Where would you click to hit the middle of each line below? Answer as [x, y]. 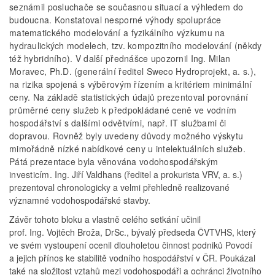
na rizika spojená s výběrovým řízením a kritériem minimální [131, 84]
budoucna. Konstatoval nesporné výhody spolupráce [115, 20]
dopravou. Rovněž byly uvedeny [76, 136]
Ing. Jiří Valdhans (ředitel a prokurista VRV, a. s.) [149, 175]
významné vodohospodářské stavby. [80, 200]
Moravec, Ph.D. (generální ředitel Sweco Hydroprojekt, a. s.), [133, 72]
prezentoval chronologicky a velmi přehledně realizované [119, 188]
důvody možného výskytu [192, 136]
